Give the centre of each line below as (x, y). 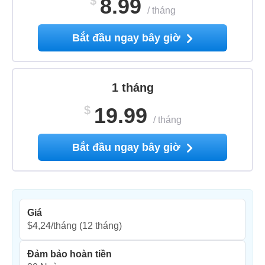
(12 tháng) (99, 226)
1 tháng (132, 88)
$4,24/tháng (52, 226)
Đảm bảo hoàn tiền (70, 254)
